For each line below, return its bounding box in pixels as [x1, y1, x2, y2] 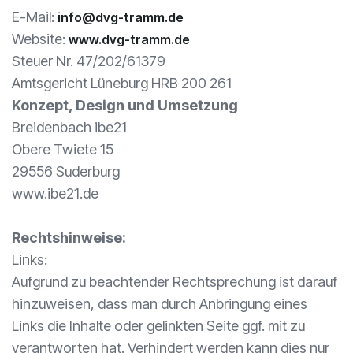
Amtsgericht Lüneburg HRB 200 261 [12, 75, 232, 91]
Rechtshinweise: [12, 229, 126, 246]
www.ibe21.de [12, 185, 98, 202]
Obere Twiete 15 [12, 141, 113, 158]
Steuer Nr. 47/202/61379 [12, 53, 165, 69]
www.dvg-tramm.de [69, 32, 190, 47]
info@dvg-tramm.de [58, 9, 184, 25]
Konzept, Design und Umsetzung [12, 97, 238, 113]
